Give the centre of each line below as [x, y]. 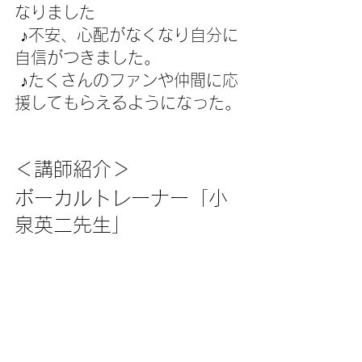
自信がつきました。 [87, 58]
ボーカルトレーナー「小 [121, 198]
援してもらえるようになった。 [128, 103]
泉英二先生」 [73, 225]
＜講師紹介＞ [73, 169]
